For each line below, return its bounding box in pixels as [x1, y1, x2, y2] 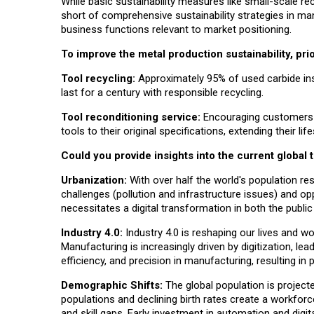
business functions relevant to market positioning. [61, 23, 292, 36]
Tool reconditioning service [61, 111, 198, 124]
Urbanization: [61, 174, 127, 187]
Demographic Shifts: [61, 279, 163, 292]
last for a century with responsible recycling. [61, 86, 264, 100]
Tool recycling [61, 72, 132, 86]
